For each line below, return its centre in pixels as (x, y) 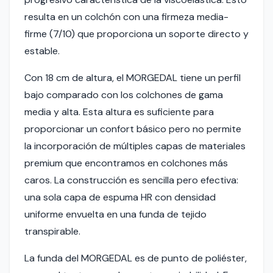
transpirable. (52, 231)
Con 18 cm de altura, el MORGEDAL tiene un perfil (133, 78)
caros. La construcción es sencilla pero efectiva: (131, 180)
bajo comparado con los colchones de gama (124, 95)
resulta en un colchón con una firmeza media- (126, 17)
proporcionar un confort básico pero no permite (133, 129)
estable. (42, 51)
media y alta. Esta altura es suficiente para (119, 112)
